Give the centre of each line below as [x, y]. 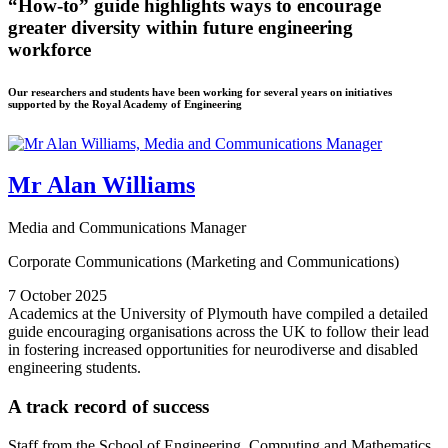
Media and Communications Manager [129, 228]
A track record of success [108, 407]
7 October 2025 [59, 296]
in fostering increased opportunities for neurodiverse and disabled [213, 350]
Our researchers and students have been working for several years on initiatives [200, 91]
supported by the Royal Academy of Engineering [125, 103]
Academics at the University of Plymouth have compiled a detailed [218, 314]
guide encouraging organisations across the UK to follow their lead [218, 332]
